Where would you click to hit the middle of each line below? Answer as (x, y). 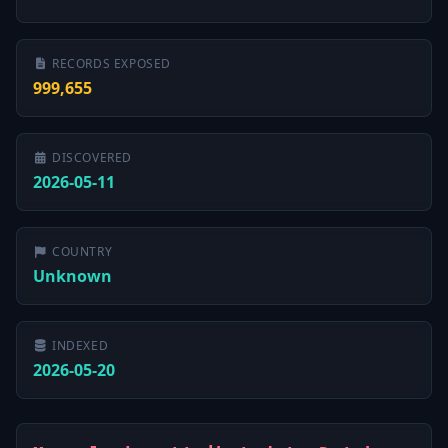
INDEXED (80, 345)
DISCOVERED (92, 157)
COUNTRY (82, 251)
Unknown (72, 276)
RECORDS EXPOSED (111, 63)
